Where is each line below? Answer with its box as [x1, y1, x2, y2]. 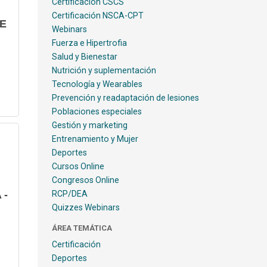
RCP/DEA [51, 189, 88, 198]
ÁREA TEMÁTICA [51, 223, 112, 232]
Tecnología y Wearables [51, 79, 142, 89]
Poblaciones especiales [51, 107, 142, 116]
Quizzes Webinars [51, 203, 120, 212]
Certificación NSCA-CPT [51, 11, 144, 20]
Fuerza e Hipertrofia [51, 38, 127, 48]
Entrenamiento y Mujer [51, 134, 138, 144]
